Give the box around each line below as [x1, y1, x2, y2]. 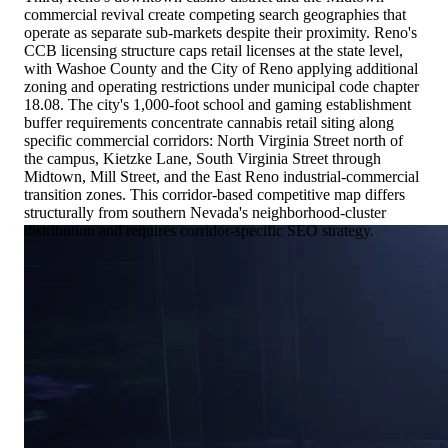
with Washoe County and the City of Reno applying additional [24, 60, 418, 78]
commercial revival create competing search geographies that [24, 6, 406, 24]
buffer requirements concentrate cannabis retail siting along [24, 114, 394, 132]
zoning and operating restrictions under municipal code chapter [24, 78, 419, 96]
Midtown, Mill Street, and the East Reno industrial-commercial [24, 168, 419, 186]
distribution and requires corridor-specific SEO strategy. [24, 222, 374, 240]
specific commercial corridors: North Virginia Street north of [24, 132, 403, 150]
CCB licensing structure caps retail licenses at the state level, [24, 42, 403, 60]
